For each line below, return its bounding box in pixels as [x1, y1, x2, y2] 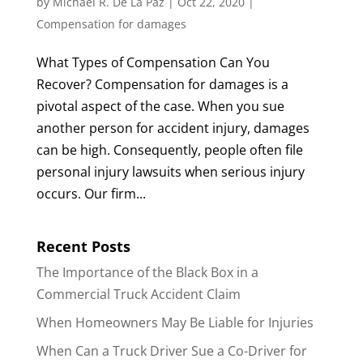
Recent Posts [36, 236, 130, 256]
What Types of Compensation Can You [36, 53, 270, 71]
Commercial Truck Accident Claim [36, 284, 241, 303]
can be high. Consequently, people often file [36, 140, 303, 159]
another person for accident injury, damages [36, 118, 310, 137]
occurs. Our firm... [36, 184, 146, 203]
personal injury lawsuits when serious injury [36, 162, 305, 181]
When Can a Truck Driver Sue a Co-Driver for [36, 341, 307, 360]
